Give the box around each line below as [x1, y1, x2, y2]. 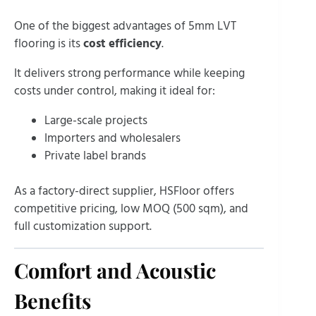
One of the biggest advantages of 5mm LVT [14, 17, 236, 35]
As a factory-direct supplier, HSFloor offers [14, 183, 234, 200]
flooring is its [14, 35, 83, 52]
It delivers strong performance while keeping [14, 64, 245, 82]
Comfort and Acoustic [14, 256, 216, 284]
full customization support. [14, 218, 152, 236]
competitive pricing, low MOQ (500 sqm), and [14, 200, 248, 218]
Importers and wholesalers [44, 129, 181, 147]
